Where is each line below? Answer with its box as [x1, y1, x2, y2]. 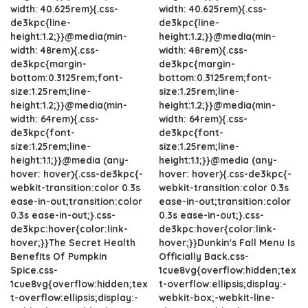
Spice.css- [10, 263, 58, 276]
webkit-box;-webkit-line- [159, 291, 275, 303]
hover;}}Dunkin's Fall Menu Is [159, 236, 295, 248]
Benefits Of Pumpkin [10, 250, 107, 262]
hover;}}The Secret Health [10, 236, 135, 248]
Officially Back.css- [159, 250, 249, 262]
